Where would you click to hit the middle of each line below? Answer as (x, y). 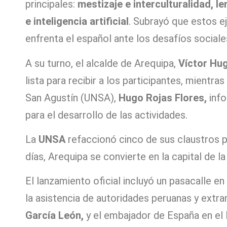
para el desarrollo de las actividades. (106, 115)
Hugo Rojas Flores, (163, 98)
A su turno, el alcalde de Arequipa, (102, 63)
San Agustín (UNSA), (72, 98)
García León (53, 216)
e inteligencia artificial (77, 22)
